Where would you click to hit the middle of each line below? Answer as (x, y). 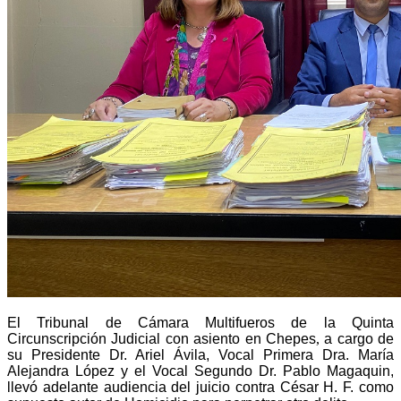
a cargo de (356, 338)
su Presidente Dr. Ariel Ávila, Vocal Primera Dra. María (200, 354)
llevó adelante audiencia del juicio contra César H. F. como (200, 387)
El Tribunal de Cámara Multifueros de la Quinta (200, 322)
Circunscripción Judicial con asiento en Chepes (162, 338)
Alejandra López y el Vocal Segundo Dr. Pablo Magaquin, (200, 371)
